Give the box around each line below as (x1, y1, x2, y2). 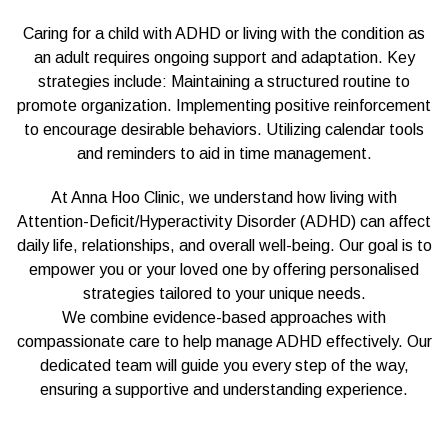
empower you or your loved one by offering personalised (29, 260, 419, 278)
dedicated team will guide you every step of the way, (39, 356, 409, 374)
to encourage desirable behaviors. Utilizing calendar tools (24, 120, 424, 138)
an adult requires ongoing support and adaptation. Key (33, 48, 415, 66)
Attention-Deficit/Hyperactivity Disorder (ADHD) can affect (17, 212, 431, 230)
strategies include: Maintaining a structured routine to (38, 72, 410, 90)
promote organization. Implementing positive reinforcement (17, 96, 431, 114)
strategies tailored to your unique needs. (82, 284, 366, 302)
